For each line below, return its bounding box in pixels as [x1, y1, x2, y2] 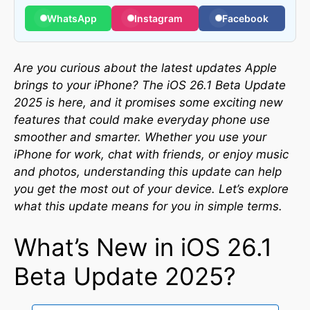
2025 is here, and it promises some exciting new [14, 95, 283, 109]
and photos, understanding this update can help [14, 164, 282, 179]
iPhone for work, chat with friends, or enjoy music [14, 147, 289, 161]
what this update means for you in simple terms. [14, 199, 282, 213]
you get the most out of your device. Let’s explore [14, 181, 289, 196]
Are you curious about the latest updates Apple [14, 60, 277, 75]
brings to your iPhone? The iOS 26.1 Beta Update [14, 77, 286, 92]
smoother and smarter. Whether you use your [14, 129, 266, 144]
